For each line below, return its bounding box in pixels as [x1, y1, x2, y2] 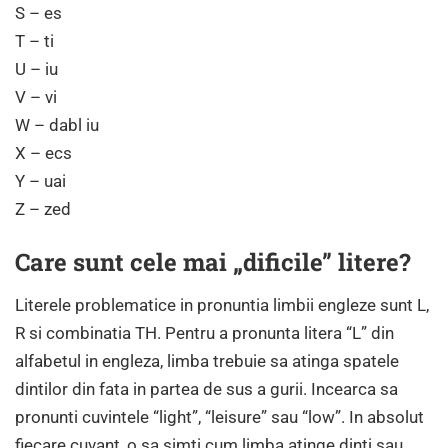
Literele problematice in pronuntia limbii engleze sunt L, [15, 295, 429, 316]
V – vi [15, 87, 57, 108]
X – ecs [15, 143, 72, 164]
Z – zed [15, 199, 71, 220]
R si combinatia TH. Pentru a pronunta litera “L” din [15, 323, 394, 344]
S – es [15, 3, 62, 24]
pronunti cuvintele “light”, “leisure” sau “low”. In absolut [15, 407, 424, 428]
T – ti [15, 31, 54, 52]
